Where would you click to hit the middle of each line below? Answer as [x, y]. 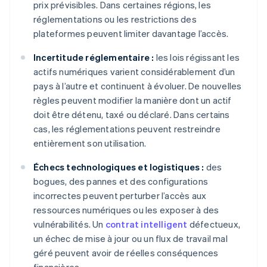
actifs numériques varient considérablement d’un [134, 72]
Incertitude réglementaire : [94, 58]
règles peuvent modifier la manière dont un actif [133, 100]
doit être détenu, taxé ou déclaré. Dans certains [132, 115]
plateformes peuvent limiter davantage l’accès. [131, 34]
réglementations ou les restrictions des [115, 19]
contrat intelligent [146, 224]
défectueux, [214, 224]
